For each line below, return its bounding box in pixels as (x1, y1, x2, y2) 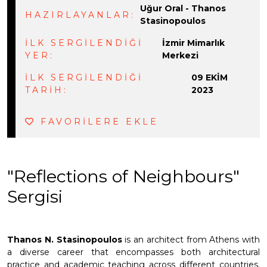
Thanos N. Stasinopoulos (7, 234, 122, 246)
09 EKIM (191, 72, 228, 83)
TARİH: (25, 85, 69, 96)
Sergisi (7, 186, 63, 207)
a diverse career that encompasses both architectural (7, 247, 260, 258)
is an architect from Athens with (122, 234, 260, 246)
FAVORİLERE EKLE (36, 116, 159, 128)
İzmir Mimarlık (162, 38, 225, 49)
